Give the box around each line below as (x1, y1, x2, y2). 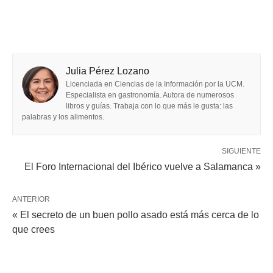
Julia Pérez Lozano (66, 66, 149, 77)
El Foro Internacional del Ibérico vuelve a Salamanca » (24, 161, 261, 172)
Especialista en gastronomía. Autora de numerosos (66, 91, 234, 100)
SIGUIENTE (222, 147, 261, 156)
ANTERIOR (12, 195, 50, 204)
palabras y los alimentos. (22, 113, 104, 122)
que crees (12, 224, 55, 235)
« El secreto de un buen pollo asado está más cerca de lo (12, 210, 259, 221)
